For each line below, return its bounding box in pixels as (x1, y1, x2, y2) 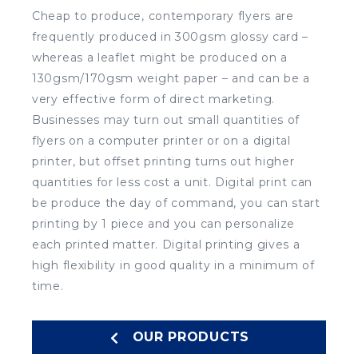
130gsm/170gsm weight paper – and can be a (32, 70, 310, 86)
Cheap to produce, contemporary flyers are (32, 8, 294, 23)
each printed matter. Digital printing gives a (32, 237, 300, 252)
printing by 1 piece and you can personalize (32, 216, 296, 231)
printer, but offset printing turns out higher (32, 153, 295, 169)
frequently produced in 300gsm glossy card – (32, 29, 309, 44)
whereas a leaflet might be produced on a (32, 50, 288, 65)
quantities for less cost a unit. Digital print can (32, 174, 313, 189)
